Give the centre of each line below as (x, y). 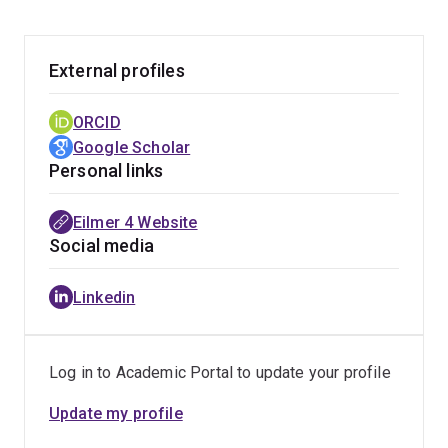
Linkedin (104, 297)
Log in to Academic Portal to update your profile (220, 372)
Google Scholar (132, 147)
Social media (101, 245)
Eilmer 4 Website (135, 222)
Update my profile (116, 413)
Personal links (106, 170)
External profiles (117, 70)
